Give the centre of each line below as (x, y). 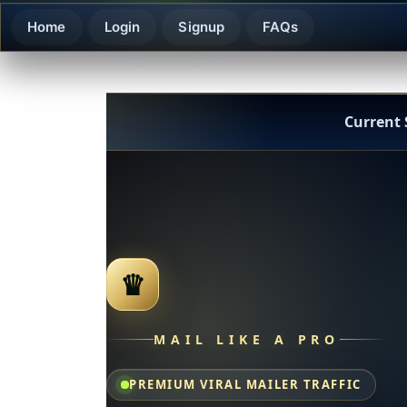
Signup (202, 27)
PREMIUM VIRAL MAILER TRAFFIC (245, 385)
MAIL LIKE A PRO (247, 340)
